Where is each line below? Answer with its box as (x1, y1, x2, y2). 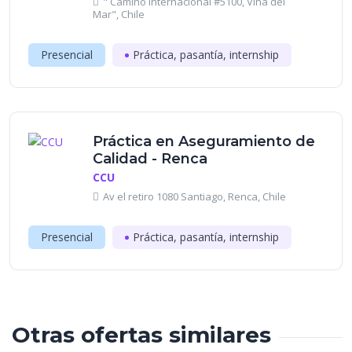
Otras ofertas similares (12, 321, 271, 348)
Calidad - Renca (93, 150, 207, 167)
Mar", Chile (93, 7, 145, 21)
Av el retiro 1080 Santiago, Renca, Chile (103, 189, 286, 203)
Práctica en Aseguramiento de (93, 133, 315, 150)
